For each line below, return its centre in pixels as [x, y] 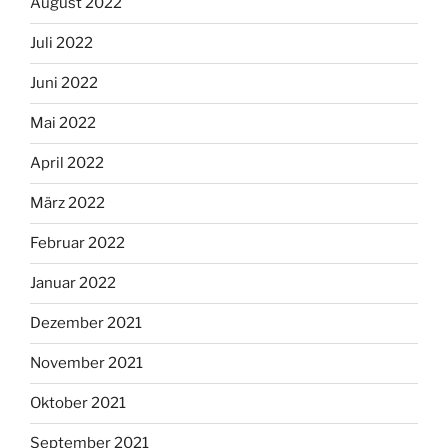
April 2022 [67, 163]
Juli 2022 [61, 43]
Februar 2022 [77, 243]
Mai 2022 [63, 123]
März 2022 [67, 203]
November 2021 [86, 363]
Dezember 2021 [86, 323]
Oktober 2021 [78, 403]
